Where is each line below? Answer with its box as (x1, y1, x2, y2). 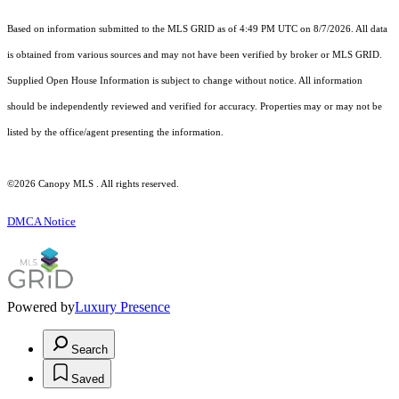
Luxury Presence (75, 299, 170, 315)
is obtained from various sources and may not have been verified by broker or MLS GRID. (7, 50, 382, 61)
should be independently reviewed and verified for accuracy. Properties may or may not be (7, 102, 382, 112)
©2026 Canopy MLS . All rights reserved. (7, 179, 179, 190)
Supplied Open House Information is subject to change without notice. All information (7, 76, 362, 86)
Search (71, 343, 108, 357)
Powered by (7, 299, 75, 315)
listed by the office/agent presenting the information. (7, 127, 224, 138)
